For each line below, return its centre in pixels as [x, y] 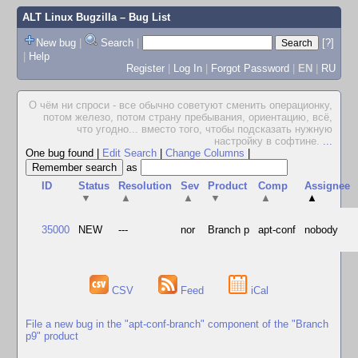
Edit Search [129, 153]
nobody [322, 230]
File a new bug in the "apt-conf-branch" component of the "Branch [177, 324]
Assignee [328, 186]
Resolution [145, 186]
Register [145, 68]
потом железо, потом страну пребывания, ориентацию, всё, [188, 117]
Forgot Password [250, 68]
